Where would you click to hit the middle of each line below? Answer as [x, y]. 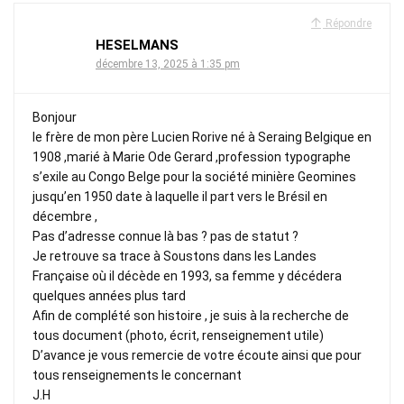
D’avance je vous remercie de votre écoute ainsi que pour [197, 355]
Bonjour [55, 117]
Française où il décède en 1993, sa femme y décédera [187, 275]
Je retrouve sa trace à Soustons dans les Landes [174, 256]
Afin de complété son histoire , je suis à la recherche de [191, 315]
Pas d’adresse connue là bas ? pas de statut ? [165, 236]
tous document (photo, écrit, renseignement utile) [178, 335]
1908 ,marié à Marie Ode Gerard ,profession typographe [192, 156]
